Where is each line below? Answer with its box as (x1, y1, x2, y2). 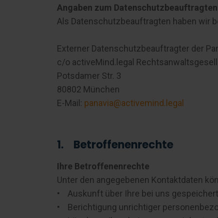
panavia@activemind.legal (84, 98, 184, 108)
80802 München (57, 84, 120, 94)
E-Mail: (57, 98, 84, 108)
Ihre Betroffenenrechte (57, 161, 149, 171)
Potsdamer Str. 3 (57, 71, 121, 81)
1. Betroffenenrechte (57, 137, 173, 152)
